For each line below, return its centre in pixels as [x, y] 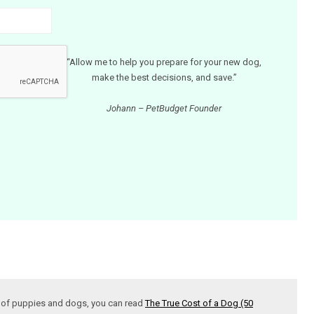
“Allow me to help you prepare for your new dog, [164, 62]
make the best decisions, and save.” [164, 77]
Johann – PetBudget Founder [164, 108]
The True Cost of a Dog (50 [199, 303]
